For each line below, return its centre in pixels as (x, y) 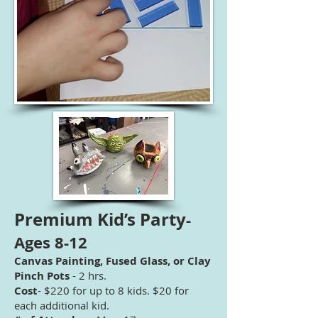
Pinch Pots (42, 276)
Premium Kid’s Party (100, 219)
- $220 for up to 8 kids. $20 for (113, 290)
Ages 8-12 (51, 242)
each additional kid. (62, 305)
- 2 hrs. (88, 275)
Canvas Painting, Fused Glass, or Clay (113, 261)
